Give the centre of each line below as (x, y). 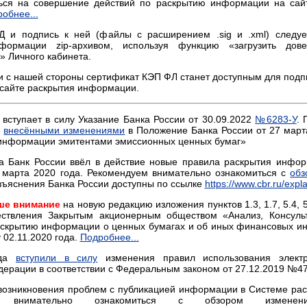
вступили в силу (57, 258)
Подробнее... (109, 237)
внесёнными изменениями (64, 130)
